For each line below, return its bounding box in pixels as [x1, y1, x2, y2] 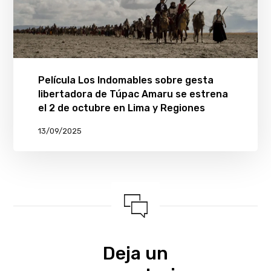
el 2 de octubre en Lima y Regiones [38, 102, 205, 114]
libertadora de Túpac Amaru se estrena [38, 88, 228, 100]
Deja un [103, 242, 168, 264]
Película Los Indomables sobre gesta [38, 74, 214, 86]
